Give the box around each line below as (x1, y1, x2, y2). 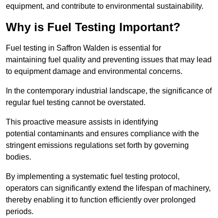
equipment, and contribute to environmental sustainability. (6, 2, 203, 11)
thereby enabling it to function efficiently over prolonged (6, 196, 196, 204)
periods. (6, 207, 34, 216)
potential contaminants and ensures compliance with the (6, 129, 199, 138)
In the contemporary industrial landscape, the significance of (6, 87, 212, 95)
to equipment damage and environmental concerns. (6, 67, 182, 76)
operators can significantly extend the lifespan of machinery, (6, 184, 211, 193)
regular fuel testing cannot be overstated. (6, 98, 145, 107)
